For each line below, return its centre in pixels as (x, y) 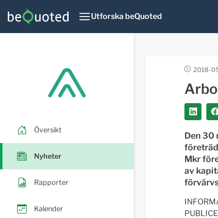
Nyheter (48, 156)
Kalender (49, 209)
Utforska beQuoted (126, 16)
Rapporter (51, 182)
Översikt (48, 130)
